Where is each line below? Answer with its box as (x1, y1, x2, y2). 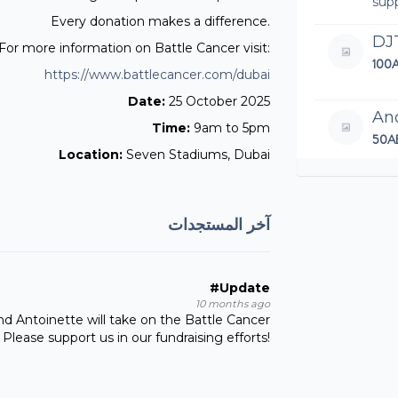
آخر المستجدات (168, 215, 270, 235)
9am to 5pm (194, 120, 270, 136)
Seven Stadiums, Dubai (123, 147, 270, 163)
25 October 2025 (169, 93, 270, 109)
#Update (210, 280, 270, 296)
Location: (59, 147, 123, 163)
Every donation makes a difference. (51, 13, 270, 29)
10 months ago (195, 298, 270, 310)
